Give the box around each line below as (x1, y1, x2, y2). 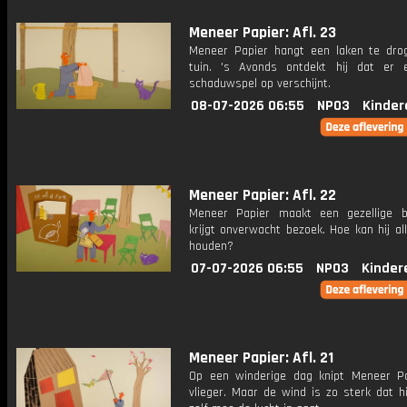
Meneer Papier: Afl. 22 (189, 185, 336, 205)
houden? (189, 238, 233, 254)
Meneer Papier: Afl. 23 (189, 23, 336, 43)
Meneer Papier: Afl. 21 (189, 348, 333, 368)
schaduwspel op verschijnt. (189, 75, 331, 92)
